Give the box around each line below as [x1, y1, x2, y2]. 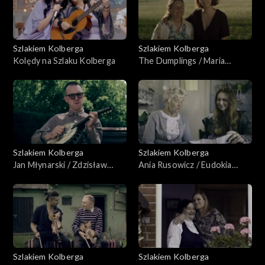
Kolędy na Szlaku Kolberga [13, 55, 115, 66]
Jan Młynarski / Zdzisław [13, 159, 107, 170]
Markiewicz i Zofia [138, 172, 208, 182]
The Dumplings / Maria [138, 55, 225, 66]
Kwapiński [13, 172, 52, 182]
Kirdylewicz [138, 184, 183, 195]
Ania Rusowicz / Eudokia [138, 159, 232, 170]
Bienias [138, 67, 166, 78]
